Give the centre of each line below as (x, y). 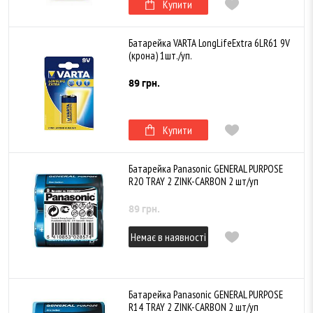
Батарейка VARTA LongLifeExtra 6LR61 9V (209, 43)
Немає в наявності (168, 237)
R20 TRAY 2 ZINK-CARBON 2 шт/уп (194, 182)
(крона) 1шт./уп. (160, 56)
